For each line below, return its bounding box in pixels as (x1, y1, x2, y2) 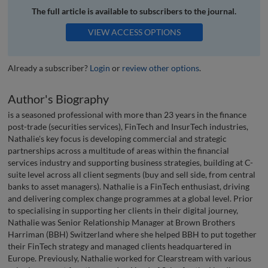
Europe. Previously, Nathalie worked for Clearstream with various (8, 253, 251, 264)
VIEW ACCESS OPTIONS (87, 26, 181, 37)
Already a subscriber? (8, 62, 90, 73)
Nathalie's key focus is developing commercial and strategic (8, 133, 227, 144)
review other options (122, 62, 199, 73)
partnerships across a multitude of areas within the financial (8, 145, 229, 156)
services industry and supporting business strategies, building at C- (8, 157, 253, 168)
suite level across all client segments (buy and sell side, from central (8, 169, 255, 180)
